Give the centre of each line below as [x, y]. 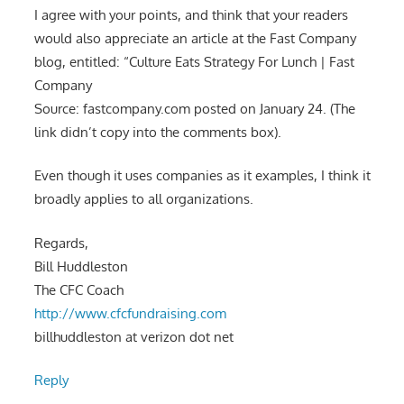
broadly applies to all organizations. [143, 199]
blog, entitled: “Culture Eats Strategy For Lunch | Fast [194, 61]
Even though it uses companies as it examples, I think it [202, 176]
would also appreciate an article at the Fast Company [195, 38]
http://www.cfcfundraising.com [130, 313]
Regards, [61, 243]
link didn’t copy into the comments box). [157, 132]
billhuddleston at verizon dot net [133, 336]
